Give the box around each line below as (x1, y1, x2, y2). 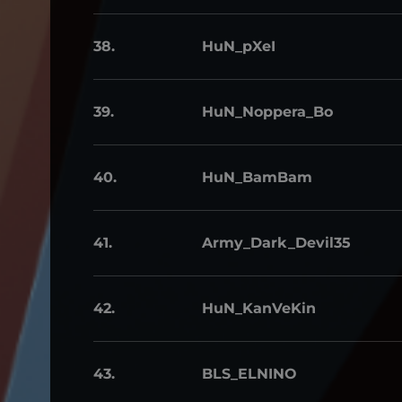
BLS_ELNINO (202, 365, 297, 382)
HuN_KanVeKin (202, 300, 316, 317)
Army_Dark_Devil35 (202, 234, 351, 251)
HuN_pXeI (202, 38, 275, 55)
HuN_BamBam (202, 169, 312, 186)
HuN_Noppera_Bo (202, 103, 333, 120)
